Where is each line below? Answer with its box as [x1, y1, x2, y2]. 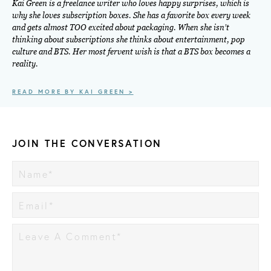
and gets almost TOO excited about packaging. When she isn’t [12, 23, 229, 33]
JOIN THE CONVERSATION [12, 137, 162, 150]
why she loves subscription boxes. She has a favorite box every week [12, 11, 250, 21]
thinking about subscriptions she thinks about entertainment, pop [12, 35, 245, 45]
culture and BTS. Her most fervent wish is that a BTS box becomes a [12, 47, 250, 57]
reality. [12, 59, 38, 69]
